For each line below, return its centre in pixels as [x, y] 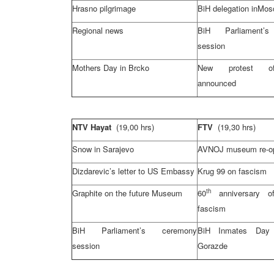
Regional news [98, 30]
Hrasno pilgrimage [104, 8]
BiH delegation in [228, 8]
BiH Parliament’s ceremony [135, 230]
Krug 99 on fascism [232, 171]
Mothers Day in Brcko [111, 68]
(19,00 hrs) [135, 127]
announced [217, 83]
